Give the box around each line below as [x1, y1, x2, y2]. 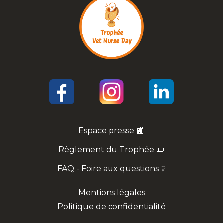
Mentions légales [78, 187, 145, 197]
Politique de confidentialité [57, 201, 166, 211]
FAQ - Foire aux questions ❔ [57, 163, 166, 173]
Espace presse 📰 [78, 125, 145, 135]
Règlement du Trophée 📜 [58, 144, 165, 154]
